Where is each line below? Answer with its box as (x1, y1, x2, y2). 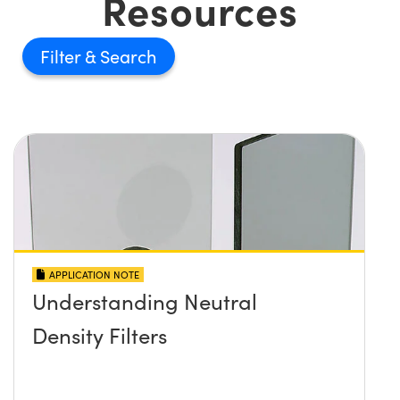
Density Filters (32, 320, 167, 349)
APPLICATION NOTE (49, 267, 139, 281)
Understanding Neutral (32, 286, 257, 315)
